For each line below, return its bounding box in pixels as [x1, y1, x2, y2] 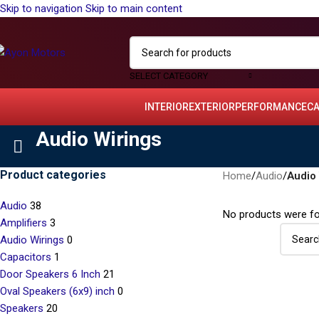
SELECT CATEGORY [130, 70, 208, 81]
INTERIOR [144, 100, 189, 113]
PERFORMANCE [234, 100, 307, 113]
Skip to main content [85, 2, 182, 15]
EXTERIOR [188, 100, 235, 113]
